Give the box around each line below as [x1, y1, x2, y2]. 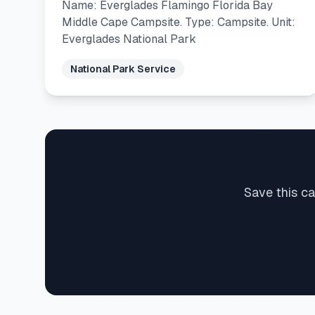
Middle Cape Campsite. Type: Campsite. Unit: [62, 15, 295, 30]
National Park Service [70, 63, 176, 75]
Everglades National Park [62, 32, 196, 46]
